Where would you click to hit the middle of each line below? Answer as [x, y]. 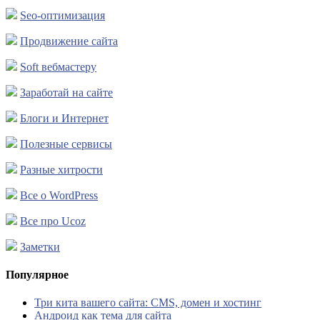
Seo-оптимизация [62, 15]
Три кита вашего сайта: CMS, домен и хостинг [148, 303]
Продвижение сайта [69, 41]
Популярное [37, 274]
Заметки [40, 246]
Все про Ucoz [53, 221]
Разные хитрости [61, 169]
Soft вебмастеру [58, 66]
